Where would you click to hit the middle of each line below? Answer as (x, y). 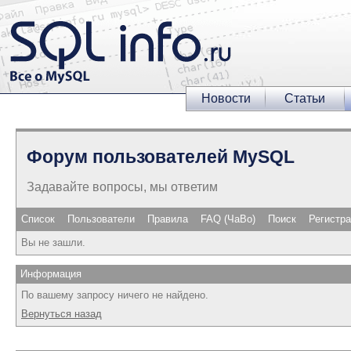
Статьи (305, 98)
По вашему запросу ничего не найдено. (115, 295)
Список (38, 219)
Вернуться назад (62, 313)
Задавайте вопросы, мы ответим (122, 186)
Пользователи (101, 219)
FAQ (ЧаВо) (228, 219)
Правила (168, 219)
